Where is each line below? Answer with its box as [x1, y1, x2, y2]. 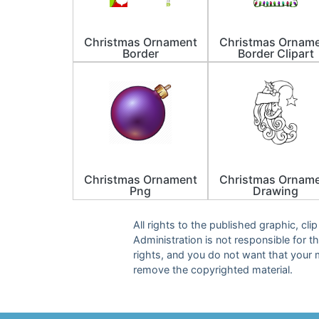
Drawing [253, 184, 298, 199]
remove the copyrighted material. [133, 263, 293, 276]
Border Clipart [237, 46, 314, 61]
